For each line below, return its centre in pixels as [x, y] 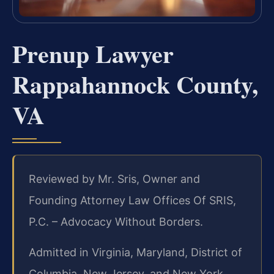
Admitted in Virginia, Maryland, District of [135, 252]
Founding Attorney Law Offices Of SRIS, [132, 201]
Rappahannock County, [135, 84]
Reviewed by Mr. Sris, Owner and [114, 179]
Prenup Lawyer [93, 54]
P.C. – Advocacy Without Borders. [116, 222]
